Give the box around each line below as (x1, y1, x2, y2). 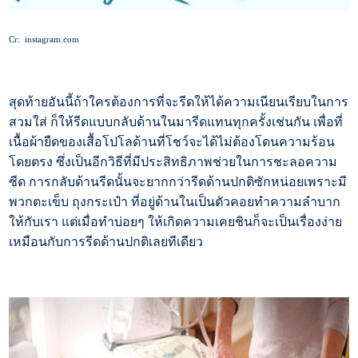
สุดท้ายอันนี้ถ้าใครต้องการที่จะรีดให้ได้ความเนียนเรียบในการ (9, 94, 349, 109)
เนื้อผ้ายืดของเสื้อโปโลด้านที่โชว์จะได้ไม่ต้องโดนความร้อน (9, 134, 336, 149)
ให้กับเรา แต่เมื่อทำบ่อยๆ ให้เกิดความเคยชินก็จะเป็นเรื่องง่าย (9, 214, 343, 229)
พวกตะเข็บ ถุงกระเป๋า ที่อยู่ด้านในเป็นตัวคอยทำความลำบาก (9, 194, 341, 209)
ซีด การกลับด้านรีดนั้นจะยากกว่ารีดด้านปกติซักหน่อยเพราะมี (9, 174, 348, 189)
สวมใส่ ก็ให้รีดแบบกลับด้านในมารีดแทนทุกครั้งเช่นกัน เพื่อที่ (9, 114, 344, 129)
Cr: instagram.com (9, 34, 80, 44)
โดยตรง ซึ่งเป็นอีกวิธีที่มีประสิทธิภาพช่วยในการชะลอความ (9, 154, 338, 169)
